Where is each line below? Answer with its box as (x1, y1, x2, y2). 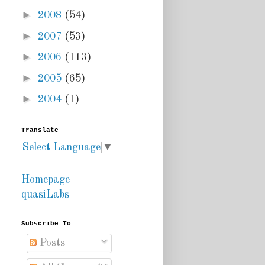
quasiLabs (21, 189, 69, 201)
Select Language (22, 142, 101, 153)
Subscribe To (21, 220, 71, 228)
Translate (21, 126, 59, 134)
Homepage (21, 174, 70, 186)
